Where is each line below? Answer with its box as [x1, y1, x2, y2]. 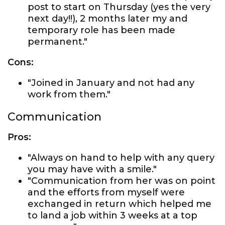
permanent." [28, 36, 87, 47]
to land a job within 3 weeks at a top [28, 210, 197, 221]
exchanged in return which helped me [28, 198, 211, 209]
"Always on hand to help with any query [28, 152, 214, 163]
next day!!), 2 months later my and [28, 13, 187, 24]
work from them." [28, 89, 110, 100]
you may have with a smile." [28, 164, 157, 175]
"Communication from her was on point [28, 175, 215, 186]
